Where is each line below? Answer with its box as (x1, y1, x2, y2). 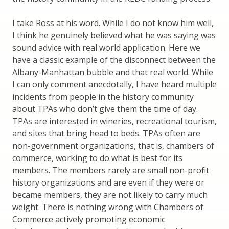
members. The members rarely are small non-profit (12, 165, 209, 176)
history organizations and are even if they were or (12, 177, 204, 189)
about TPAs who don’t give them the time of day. (12, 103, 198, 115)
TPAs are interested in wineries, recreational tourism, (12, 116, 217, 127)
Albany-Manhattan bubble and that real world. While (12, 66, 213, 78)
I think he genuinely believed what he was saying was (12, 30, 216, 41)
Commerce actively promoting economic (12, 214, 165, 225)
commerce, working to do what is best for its (12, 152, 182, 164)
